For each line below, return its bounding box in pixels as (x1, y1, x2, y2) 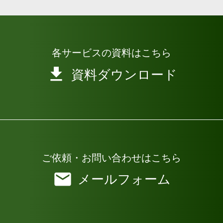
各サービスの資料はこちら (52, 47, 171, 59)
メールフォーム (77, 172, 171, 187)
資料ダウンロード (71, 67, 177, 82)
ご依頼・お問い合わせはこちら (42, 151, 181, 164)
